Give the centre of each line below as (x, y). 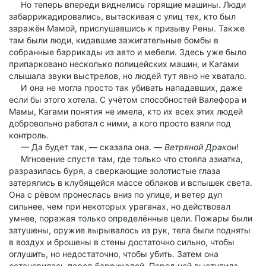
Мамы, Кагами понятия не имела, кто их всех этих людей (126, 111)
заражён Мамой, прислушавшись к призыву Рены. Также (127, 28)
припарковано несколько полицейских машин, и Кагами (124, 64)
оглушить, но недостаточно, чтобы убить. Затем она (114, 254)
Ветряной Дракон (200, 147)
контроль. (29, 135)
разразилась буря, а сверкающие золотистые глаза (115, 171)
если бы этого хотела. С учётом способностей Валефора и (128, 99)
